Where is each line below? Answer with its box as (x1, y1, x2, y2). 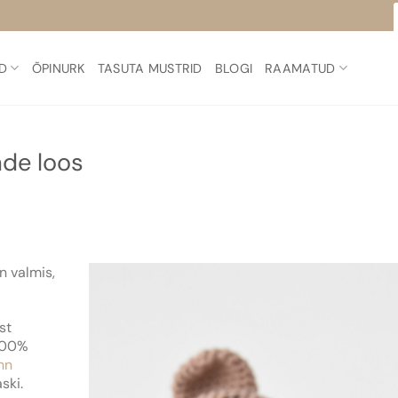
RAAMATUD (265, 60, 336, 76)
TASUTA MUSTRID (97, 60, 203, 76)
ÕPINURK (31, 60, 85, 76)
